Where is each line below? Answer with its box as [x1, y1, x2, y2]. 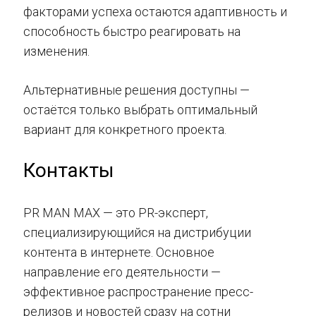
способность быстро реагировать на [23, 24, 241, 39]
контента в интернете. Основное [23, 245, 214, 260]
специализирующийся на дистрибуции [23, 225, 251, 240]
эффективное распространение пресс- [23, 284, 253, 299]
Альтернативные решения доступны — [23, 83, 250, 97]
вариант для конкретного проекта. [23, 122, 226, 137]
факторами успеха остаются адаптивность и [23, 4, 287, 19]
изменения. [23, 44, 90, 59]
